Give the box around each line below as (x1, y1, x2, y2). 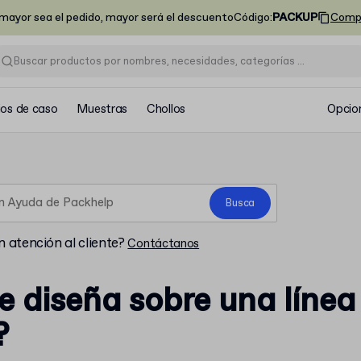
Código (234, 10, 270, 25)
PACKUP (272, 10, 317, 25)
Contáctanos (127, 236, 200, 252)
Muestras (77, 102, 128, 118)
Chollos (147, 102, 185, 118)
